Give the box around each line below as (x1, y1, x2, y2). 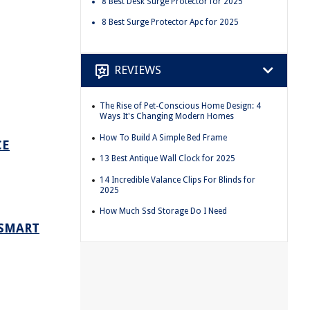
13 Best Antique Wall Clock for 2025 (100, 154, 235, 164)
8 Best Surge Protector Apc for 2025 (102, 17, 239, 28)
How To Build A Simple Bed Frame (100, 132, 227, 143)
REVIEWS (114, 63, 161, 77)
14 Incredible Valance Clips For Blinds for (100, 174, 255, 185)
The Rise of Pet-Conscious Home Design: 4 (100, 100, 261, 111)
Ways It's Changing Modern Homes (100, 111, 234, 121)
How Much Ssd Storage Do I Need (100, 206, 227, 217)
